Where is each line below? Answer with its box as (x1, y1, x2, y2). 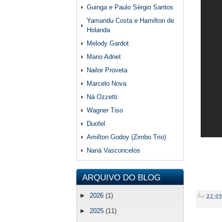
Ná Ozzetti (87, 93, 117, 101)
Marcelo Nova (87, 80, 126, 87)
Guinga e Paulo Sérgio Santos (87, 3, 173, 11)
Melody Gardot (87, 40, 129, 47)
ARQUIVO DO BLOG (82, 173, 161, 182)
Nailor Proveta (87, 66, 127, 74)
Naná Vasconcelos (87, 147, 140, 154)
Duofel (87, 120, 105, 127)
